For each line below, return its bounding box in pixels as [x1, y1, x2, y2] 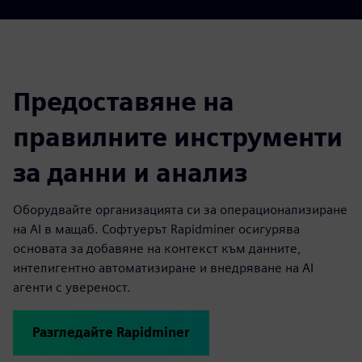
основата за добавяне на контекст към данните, [13, 240, 301, 256]
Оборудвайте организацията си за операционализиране [13, 201, 347, 217]
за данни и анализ [13, 156, 247, 188]
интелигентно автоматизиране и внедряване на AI [13, 259, 314, 276]
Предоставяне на [13, 85, 234, 117]
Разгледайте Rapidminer [32, 324, 190, 340]
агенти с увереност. [13, 279, 131, 295]
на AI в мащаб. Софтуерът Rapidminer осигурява [13, 221, 300, 237]
